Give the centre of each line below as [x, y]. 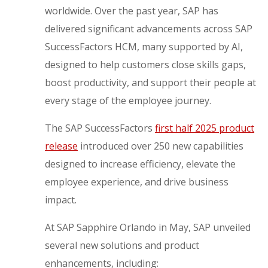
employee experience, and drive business [137, 182]
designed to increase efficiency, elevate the [141, 164]
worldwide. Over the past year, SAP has [132, 11]
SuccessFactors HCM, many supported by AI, [144, 47]
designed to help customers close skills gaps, [146, 65]
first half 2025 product [205, 128]
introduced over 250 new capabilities [161, 146]
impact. [61, 200]
